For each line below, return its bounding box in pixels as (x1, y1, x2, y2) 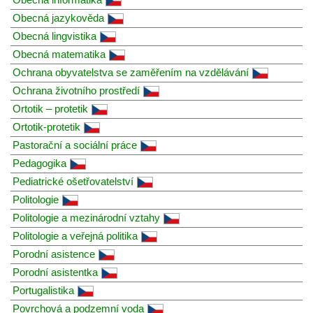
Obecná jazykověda (13, 11, 104, 24)
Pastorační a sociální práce (13, 138, 137, 151)
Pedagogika (13, 156, 66, 169)
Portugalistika (13, 284, 74, 296)
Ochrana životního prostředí (13, 84, 140, 96)
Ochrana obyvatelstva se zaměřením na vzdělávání (13, 66, 249, 78)
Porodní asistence (13, 247, 95, 260)
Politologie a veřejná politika (13, 229, 138, 242)
